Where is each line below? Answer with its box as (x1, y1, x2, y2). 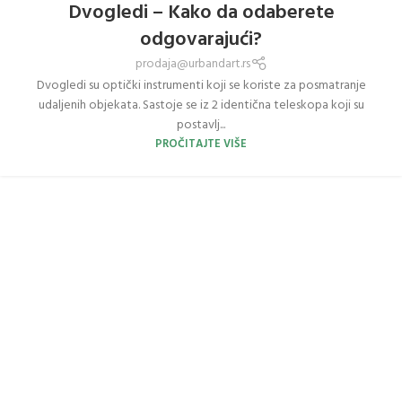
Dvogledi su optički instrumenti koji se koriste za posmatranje (36, 75, 366, 97)
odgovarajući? (140, 23, 262, 56)
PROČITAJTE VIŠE (155, 135, 247, 154)
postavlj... (177, 115, 225, 136)
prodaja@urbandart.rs (135, 54, 250, 75)
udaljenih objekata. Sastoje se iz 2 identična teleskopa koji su (38, 95, 364, 117)
